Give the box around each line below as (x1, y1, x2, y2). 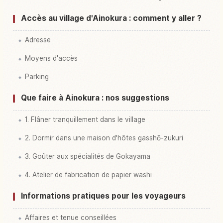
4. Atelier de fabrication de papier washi (25, 170, 152, 179)
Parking (25, 72, 49, 81)
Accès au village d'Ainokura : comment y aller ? (21, 13, 202, 23)
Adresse (25, 35, 51, 44)
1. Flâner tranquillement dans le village (25, 115, 145, 123)
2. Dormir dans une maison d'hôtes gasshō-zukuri (25, 133, 183, 142)
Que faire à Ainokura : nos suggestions (21, 93, 169, 103)
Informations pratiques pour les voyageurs (21, 191, 186, 201)
